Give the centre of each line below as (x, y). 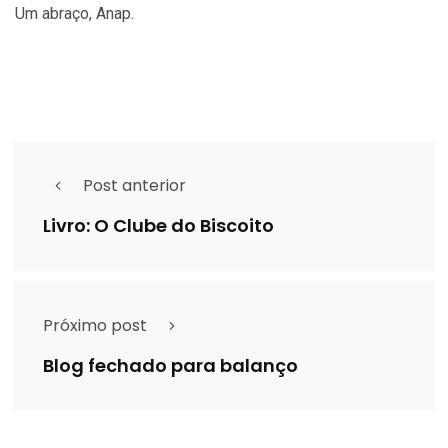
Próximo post (95, 326)
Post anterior (134, 186)
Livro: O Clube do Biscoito (158, 226)
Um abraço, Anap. (74, 14)
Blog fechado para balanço (170, 366)
